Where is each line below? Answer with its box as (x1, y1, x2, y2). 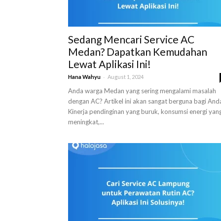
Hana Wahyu (68, 74, 101, 80)
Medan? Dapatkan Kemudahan (68, 45, 207, 58)
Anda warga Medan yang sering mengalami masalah (68, 87, 216, 95)
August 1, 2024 (108, 74, 144, 80)
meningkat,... (68, 118, 104, 126)
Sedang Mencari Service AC (68, 33, 194, 45)
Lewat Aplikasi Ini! (68, 58, 151, 70)
